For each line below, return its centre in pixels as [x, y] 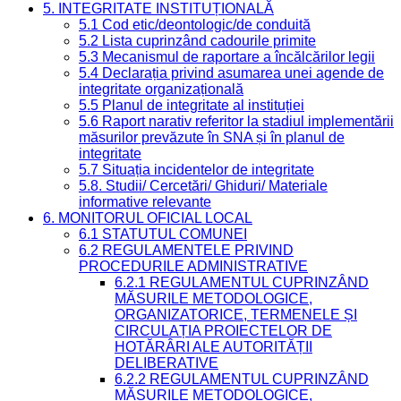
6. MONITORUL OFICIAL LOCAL [148, 218]
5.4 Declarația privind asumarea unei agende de [231, 73]
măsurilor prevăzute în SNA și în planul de [212, 137]
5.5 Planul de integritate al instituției [192, 105]
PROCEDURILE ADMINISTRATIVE [193, 266]
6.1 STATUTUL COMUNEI [163, 234]
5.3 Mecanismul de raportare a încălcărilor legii [227, 57]
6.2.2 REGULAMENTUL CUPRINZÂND [242, 379]
